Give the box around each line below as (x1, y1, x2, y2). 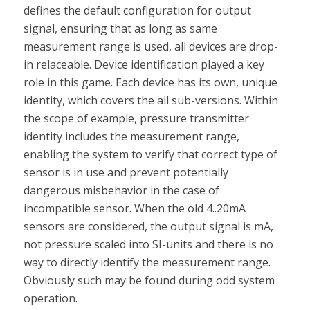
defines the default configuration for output (23, 2, 251, 18)
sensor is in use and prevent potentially (23, 164, 228, 180)
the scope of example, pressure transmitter (23, 110, 249, 126)
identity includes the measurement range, (23, 128, 239, 144)
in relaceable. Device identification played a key (23, 56, 264, 72)
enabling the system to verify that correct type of (23, 146, 277, 162)
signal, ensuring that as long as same (23, 20, 217, 36)
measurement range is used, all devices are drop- (23, 38, 278, 54)
